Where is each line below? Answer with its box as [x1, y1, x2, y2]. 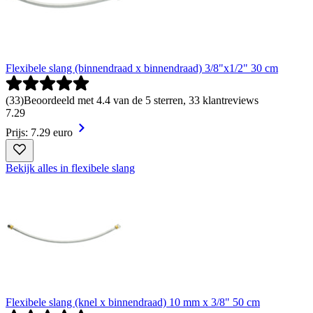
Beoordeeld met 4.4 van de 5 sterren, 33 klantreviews [24, 94, 259, 106]
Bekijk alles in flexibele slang [6, 161, 135, 174]
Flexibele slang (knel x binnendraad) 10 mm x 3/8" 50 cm [6, 296, 260, 308]
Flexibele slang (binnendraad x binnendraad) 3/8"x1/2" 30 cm [6, 61, 278, 74]
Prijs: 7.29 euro [6, 126, 73, 138]
